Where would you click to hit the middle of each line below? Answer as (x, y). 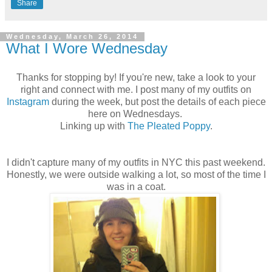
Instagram (28, 102)
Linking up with (93, 126)
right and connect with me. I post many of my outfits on (136, 90)
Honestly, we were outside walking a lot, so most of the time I (136, 175)
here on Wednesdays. (136, 114)
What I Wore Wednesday (87, 49)
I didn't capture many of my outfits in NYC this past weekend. (136, 163)
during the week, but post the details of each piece (157, 102)
